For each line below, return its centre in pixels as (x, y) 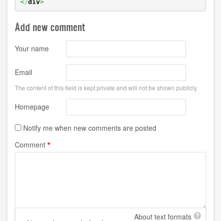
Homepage (32, 107)
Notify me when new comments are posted (90, 128)
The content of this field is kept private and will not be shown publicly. (106, 88)
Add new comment (50, 27)
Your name (32, 49)
